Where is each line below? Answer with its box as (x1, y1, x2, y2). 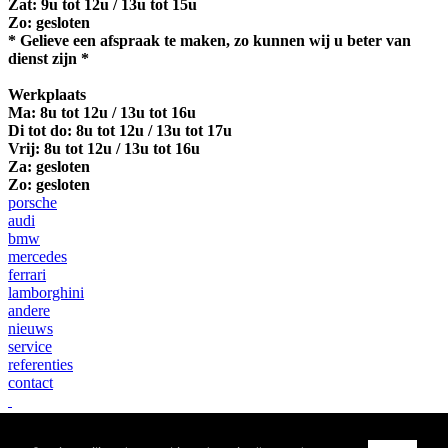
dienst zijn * (8, 49, 89, 67)
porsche (8, 193, 57, 211)
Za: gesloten (8, 157, 90, 175)
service (8, 337, 52, 355)
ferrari (8, 265, 46, 283)
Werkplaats (8, 85, 86, 103)
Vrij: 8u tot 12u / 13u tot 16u (8, 139, 200, 157)
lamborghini (8, 283, 84, 301)
